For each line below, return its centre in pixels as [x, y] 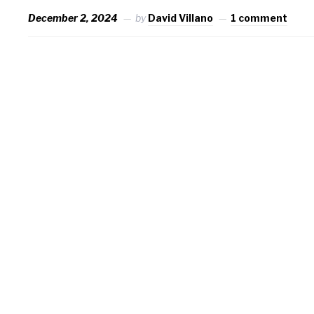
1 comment [259, 18]
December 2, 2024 [73, 18]
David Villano [181, 18]
